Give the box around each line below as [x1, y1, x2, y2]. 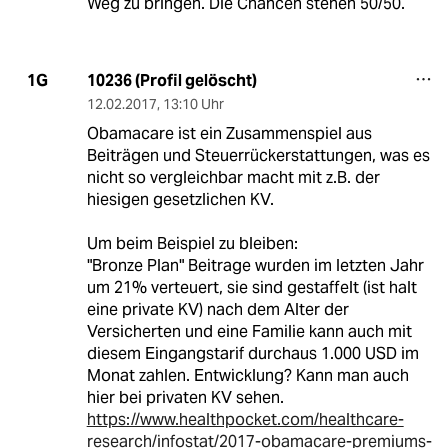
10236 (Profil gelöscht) [86, 69, 257, 91]
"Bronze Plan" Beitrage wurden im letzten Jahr [86, 254, 424, 276]
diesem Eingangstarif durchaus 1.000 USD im [86, 342, 419, 364]
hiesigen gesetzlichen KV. [86, 188, 274, 210]
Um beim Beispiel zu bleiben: [86, 232, 298, 254]
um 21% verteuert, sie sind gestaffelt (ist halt [86, 276, 417, 298]
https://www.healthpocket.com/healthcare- [86, 408, 404, 430]
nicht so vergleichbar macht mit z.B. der [86, 166, 380, 188]
